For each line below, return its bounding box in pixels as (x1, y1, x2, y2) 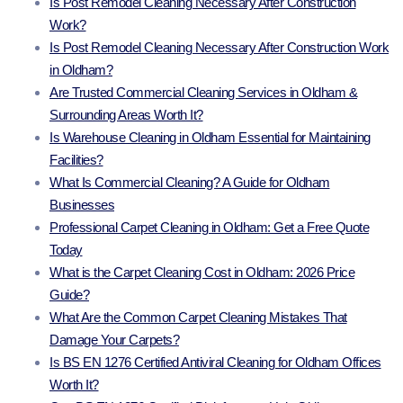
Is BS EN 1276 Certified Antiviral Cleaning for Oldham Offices (49, 354, 381, 371)
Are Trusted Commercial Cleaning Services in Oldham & (49, 85, 357, 101)
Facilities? (49, 152, 103, 168)
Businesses (49, 197, 114, 213)
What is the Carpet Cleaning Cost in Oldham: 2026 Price (49, 264, 354, 281)
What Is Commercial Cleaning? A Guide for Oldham (49, 175, 330, 191)
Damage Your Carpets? (49, 332, 179, 348)
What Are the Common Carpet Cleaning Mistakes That (49, 309, 347, 326)
